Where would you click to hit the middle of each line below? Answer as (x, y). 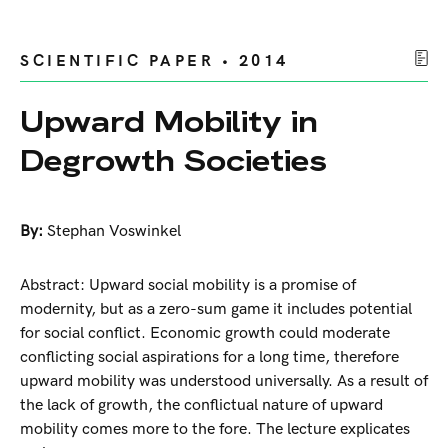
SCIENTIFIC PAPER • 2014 (154, 62)
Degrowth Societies (173, 161)
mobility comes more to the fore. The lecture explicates (215, 430)
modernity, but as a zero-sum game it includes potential (216, 310)
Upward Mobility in (169, 122)
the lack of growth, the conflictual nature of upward (201, 406)
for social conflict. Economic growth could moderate (205, 334)
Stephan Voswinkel (114, 232)
